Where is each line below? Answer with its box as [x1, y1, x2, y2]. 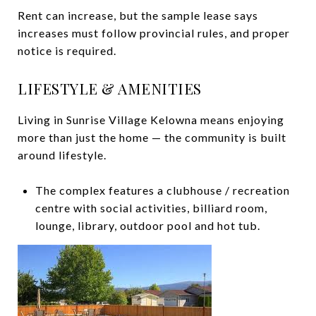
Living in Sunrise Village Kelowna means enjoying [18, 112, 284, 126]
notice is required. [18, 43, 116, 57]
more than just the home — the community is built [18, 130, 286, 144]
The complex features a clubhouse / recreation [35, 183, 290, 197]
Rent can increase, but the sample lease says [18, 8, 258, 22]
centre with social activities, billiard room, [35, 200, 267, 214]
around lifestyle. [18, 147, 107, 162]
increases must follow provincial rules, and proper [18, 25, 290, 39]
